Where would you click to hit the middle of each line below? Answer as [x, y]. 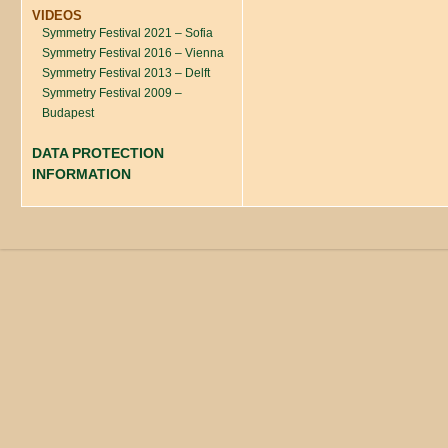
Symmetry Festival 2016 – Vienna [133, 52]
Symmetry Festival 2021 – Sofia [127, 32]
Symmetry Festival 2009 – [112, 92]
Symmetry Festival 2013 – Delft [126, 72]
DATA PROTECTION [98, 153]
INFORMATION [81, 174]
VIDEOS [57, 15]
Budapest [68, 112]
